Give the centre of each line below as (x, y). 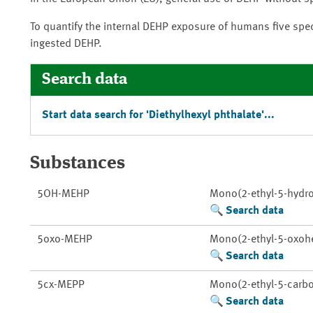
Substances (78, 163)
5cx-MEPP (60, 285)
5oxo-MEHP (64, 240)
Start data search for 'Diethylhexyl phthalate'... (158, 115)
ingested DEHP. (66, 44)
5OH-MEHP (63, 194)
